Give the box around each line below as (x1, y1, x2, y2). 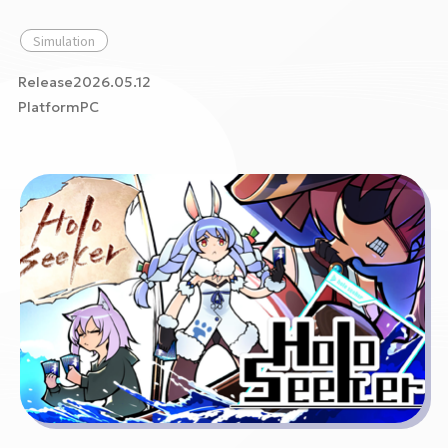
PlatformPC (18, 98, 99, 116)
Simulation (33, 31, 95, 50)
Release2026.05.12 (18, 73, 151, 91)
